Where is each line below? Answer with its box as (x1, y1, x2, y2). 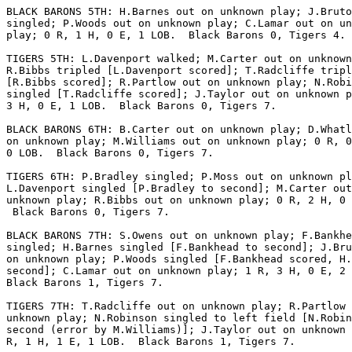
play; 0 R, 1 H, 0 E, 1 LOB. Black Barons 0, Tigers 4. (6, 29, 346, 42)
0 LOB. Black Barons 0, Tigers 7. (6, 147, 214, 159)
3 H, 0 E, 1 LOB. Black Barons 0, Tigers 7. (6, 100, 277, 112)
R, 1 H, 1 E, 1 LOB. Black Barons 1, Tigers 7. (6, 335, 295, 348)
